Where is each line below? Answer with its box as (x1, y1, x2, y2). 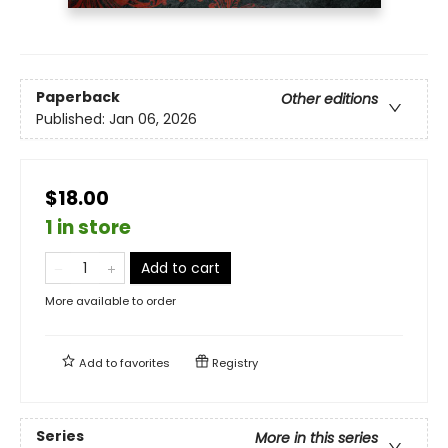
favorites (120, 354, 170, 371)
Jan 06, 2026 (109, 108, 197, 129)
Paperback (36, 86, 120, 107)
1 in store (45, 213, 131, 241)
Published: (36, 108, 109, 129)
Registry (209, 354, 258, 371)
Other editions (281, 88, 378, 109)
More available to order (45, 292, 176, 309)
